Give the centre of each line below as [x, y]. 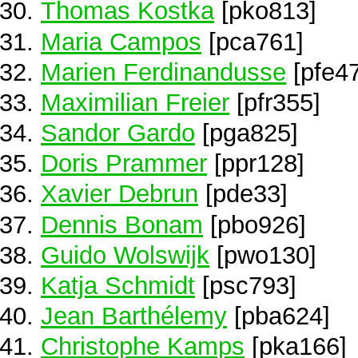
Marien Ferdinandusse [163, 72]
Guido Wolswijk [125, 255]
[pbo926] [255, 224]
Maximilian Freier [135, 102]
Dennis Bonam [122, 224]
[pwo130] [263, 255]
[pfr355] [275, 102]
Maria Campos [121, 41]
